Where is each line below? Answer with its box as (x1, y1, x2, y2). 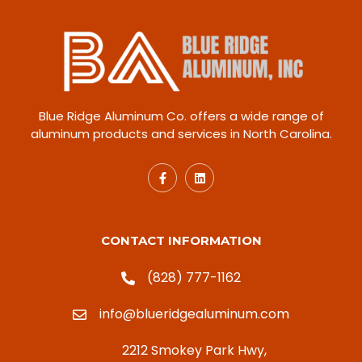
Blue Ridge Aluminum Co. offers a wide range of (38, 107, 324, 125)
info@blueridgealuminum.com (99, 305, 289, 324)
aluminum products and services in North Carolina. (30, 125, 332, 143)
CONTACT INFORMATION (100, 233, 262, 249)
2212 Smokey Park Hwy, (121, 341, 267, 360)
